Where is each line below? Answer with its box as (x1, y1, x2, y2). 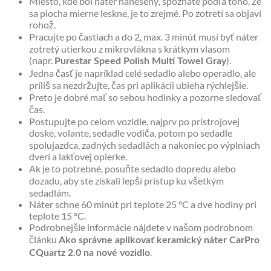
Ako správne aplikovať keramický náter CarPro (59, 235, 260, 245)
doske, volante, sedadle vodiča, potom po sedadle (29, 126, 232, 139)
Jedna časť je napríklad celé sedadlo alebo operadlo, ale (29, 67, 256, 79)
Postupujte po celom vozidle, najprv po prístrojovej (29, 115, 240, 127)
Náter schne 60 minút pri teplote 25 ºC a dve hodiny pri (29, 198, 256, 210)
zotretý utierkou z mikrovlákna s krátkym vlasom (29, 42, 230, 54)
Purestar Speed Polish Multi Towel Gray (54, 56, 226, 66)
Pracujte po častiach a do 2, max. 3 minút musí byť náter (29, 30, 258, 42)
